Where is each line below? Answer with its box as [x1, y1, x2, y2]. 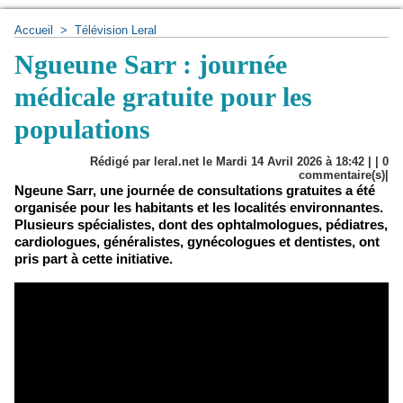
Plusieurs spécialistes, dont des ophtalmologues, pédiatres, [14, 217, 388, 232]
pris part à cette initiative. [14, 251, 173, 266]
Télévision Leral [75, 23, 157, 37]
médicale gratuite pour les [14, 82, 312, 112]
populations [14, 114, 150, 144]
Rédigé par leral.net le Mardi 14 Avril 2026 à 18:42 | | [90, 155, 382, 168]
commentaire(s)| [299, 168, 389, 182]
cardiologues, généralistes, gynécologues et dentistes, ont [14, 234, 380, 249]
